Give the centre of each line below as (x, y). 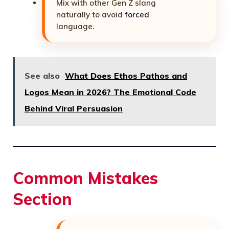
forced (137, 15)
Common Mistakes (85, 178)
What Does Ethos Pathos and (126, 75)
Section (42, 199)
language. (75, 27)
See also (42, 75)
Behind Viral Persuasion (74, 108)
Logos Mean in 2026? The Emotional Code (110, 92)
